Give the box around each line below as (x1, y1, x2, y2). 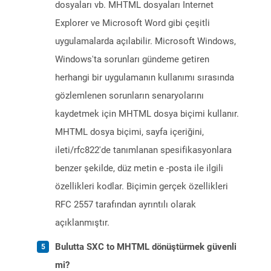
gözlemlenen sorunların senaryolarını (55, 90, 204, 102)
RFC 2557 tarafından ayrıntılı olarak (55, 199, 196, 211)
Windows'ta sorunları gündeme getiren (55, 54, 209, 65)
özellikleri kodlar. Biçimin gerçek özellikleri (55, 181, 228, 192)
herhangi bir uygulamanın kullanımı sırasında (55, 72, 234, 83)
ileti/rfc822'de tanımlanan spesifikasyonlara (55, 145, 232, 156)
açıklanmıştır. (55, 217, 109, 229)
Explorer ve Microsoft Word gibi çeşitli (55, 18, 210, 29)
